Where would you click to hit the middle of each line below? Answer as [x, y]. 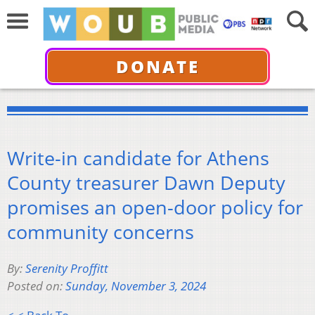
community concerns [101, 231]
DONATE [157, 66]
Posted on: [36, 286]
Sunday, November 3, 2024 [136, 286]
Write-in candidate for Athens [138, 157]
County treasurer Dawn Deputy [146, 182]
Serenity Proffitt [67, 269]
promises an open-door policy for [155, 207]
